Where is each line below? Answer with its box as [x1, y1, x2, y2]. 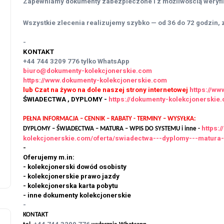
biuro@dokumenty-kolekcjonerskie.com [23, 67, 153, 75]
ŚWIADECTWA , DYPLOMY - [23, 95, 108, 103]
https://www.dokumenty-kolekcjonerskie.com [23, 76, 167, 84]
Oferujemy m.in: [23, 153, 74, 161]
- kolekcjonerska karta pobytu [23, 182, 118, 190]
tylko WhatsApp [81, 57, 129, 65]
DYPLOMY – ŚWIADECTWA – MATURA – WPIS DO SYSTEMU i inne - [23, 125, 201, 132]
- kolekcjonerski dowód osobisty [23, 163, 126, 171]
